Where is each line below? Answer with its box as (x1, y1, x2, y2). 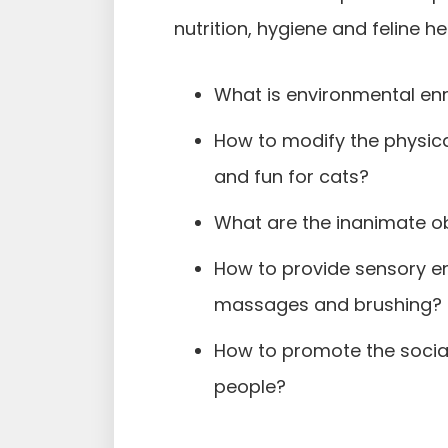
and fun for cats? (214, 164, 369, 190)
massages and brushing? (214, 292, 442, 318)
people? (214, 374, 286, 400)
